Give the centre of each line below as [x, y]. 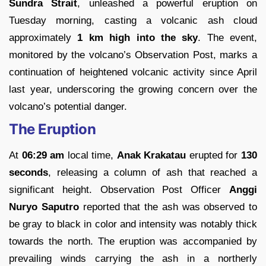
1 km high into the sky [138, 38]
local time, [91, 156]
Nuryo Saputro [44, 207]
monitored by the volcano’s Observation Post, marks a [133, 55]
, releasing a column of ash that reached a [153, 173]
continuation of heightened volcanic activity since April [133, 72]
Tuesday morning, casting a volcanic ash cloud [133, 21]
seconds [28, 173]
